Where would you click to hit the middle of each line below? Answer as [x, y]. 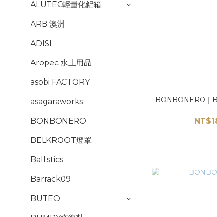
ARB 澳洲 [48, 24]
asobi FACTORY [60, 82]
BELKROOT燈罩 [61, 140]
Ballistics [47, 160]
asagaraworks [57, 101]
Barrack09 [51, 179]
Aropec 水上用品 [61, 63]
